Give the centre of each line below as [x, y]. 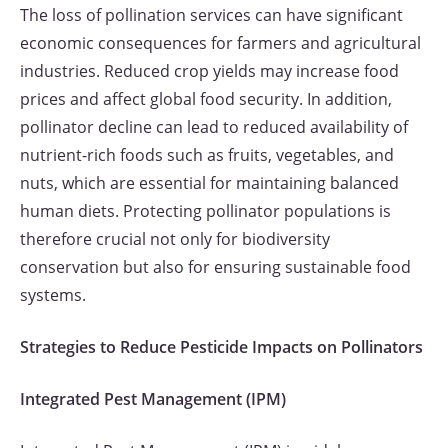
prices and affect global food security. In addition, [206, 99]
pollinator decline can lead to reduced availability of [214, 127]
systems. [53, 295]
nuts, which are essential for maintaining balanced [209, 183]
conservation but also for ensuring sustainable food [215, 267]
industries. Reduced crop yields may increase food [209, 71]
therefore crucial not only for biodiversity [175, 239]
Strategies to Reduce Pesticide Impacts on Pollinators [221, 347]
